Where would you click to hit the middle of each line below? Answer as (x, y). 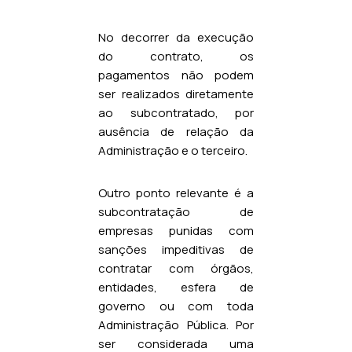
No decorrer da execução (176, 37)
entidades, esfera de (176, 287)
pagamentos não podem (176, 75)
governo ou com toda (176, 306)
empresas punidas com (176, 230)
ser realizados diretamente (176, 93)
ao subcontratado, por (176, 112)
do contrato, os (176, 56)
